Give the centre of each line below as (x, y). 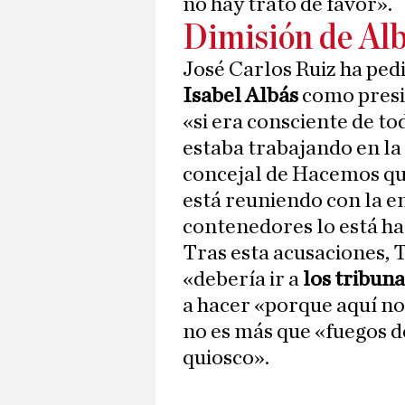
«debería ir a (241, 280)
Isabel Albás (240, 96)
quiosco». (226, 358)
